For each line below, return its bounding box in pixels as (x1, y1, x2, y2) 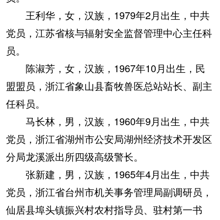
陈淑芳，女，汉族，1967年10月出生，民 (6, 61, 205, 75)
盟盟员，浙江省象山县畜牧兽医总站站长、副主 (6, 79, 212, 93)
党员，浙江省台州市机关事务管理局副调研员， (6, 185, 212, 199)
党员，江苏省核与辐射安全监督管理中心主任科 (6, 26, 212, 40)
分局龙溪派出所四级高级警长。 (6, 149, 143, 164)
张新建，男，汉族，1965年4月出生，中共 (6, 167, 210, 181)
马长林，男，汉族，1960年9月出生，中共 (6, 114, 210, 128)
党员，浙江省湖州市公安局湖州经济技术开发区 (6, 132, 212, 146)
